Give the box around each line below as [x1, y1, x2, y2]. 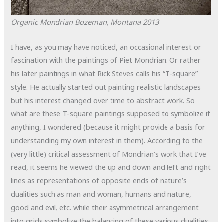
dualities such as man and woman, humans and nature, [11, 188, 192, 199]
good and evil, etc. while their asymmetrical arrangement [11, 202, 199, 212]
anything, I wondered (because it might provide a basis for [11, 121, 206, 132]
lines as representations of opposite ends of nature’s [11, 175, 187, 185]
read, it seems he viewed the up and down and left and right [11, 162, 211, 172]
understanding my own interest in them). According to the [11, 135, 203, 145]
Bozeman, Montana [75, 16, 141, 27]
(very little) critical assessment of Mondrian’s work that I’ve [11, 148, 207, 159]
